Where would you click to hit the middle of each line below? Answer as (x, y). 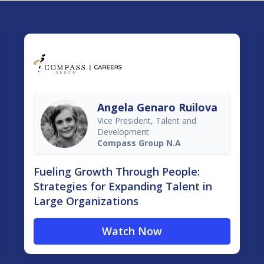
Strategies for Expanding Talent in (123, 187)
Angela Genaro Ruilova (157, 108)
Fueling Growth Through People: (116, 172)
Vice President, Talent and (146, 121)
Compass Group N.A (139, 143)
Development (123, 132)
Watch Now (132, 231)
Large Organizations (86, 201)
